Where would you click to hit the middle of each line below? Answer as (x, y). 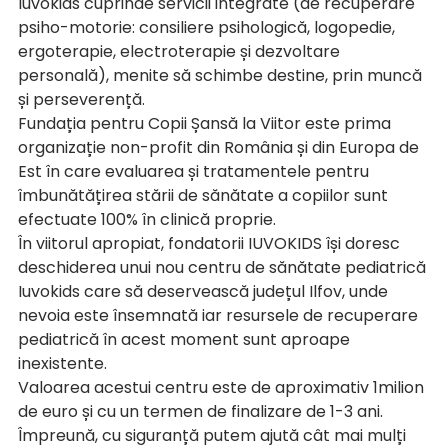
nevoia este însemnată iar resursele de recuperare (220, 315)
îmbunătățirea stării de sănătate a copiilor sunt (205, 195)
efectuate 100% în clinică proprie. (147, 219)
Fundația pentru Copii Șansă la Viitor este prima (206, 123)
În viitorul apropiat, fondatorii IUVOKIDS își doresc (211, 243)
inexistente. (62, 363)
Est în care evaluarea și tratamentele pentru (195, 171)
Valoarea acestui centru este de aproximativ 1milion (223, 387)
